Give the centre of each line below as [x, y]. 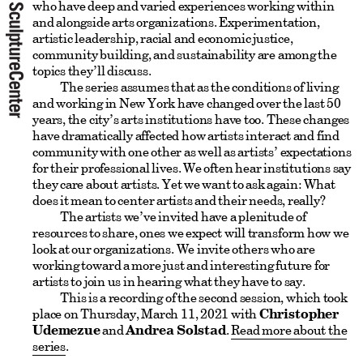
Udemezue [66, 330]
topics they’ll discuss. [92, 71]
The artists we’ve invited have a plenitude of [183, 217]
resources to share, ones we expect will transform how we [191, 233]
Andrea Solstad [176, 330]
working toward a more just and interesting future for [181, 265]
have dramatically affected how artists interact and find [186, 136]
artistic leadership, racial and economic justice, [163, 38]
